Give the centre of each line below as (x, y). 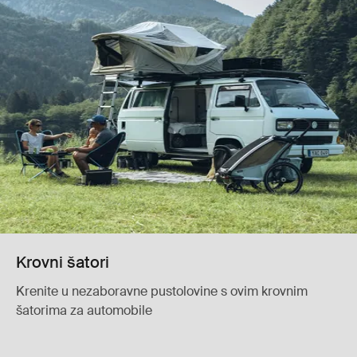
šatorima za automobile (84, 310)
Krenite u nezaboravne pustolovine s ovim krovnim (162, 291)
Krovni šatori (63, 262)
